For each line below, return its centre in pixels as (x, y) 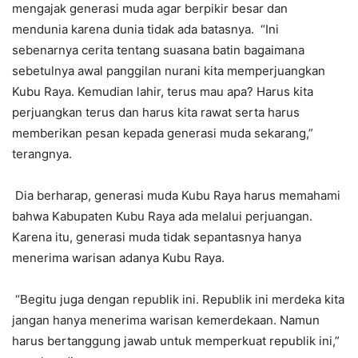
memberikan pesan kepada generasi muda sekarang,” (163, 133)
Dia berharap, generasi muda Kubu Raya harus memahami (176, 195)
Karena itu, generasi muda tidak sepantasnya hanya (157, 237)
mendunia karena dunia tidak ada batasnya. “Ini (145, 29)
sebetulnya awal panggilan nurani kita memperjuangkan (169, 70)
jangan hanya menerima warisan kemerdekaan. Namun (166, 320)
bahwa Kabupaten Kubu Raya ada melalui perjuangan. (162, 216)
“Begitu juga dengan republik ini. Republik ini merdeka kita (178, 299)
